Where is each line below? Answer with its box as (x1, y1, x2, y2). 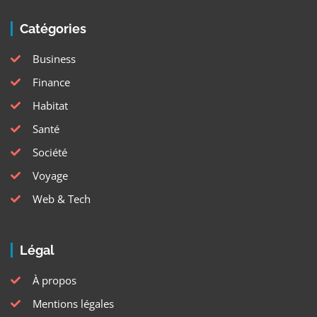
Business (32, 52, 76, 67)
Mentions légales (32, 296, 114, 311)
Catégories (20, 21, 86, 37)
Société (32, 145, 67, 160)
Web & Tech (32, 192, 91, 207)
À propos (32, 273, 76, 288)
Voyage (32, 168, 68, 183)
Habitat (32, 98, 68, 113)
